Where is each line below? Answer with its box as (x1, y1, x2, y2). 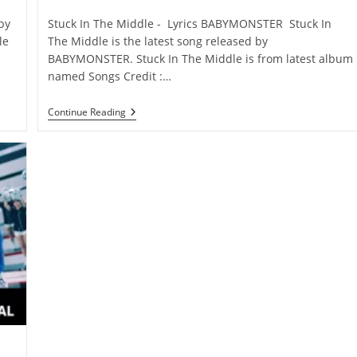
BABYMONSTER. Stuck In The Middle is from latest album (48, 50, 354, 66)
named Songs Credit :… (48, 68, 172, 84)
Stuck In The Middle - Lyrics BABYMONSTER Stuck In (48, 15, 332, 31)
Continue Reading (48, 104, 127, 119)
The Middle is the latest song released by (48, 33, 269, 49)
